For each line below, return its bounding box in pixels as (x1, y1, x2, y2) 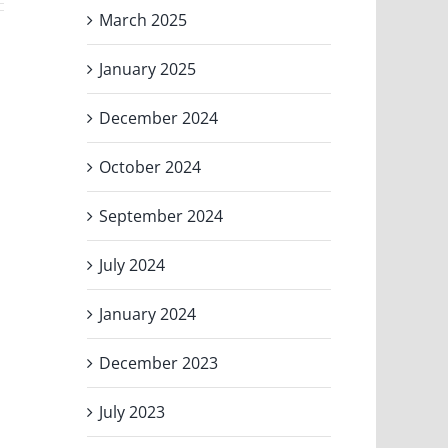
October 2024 (99, 155, 202, 178)
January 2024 (99, 302, 197, 325)
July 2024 (99, 253, 166, 276)
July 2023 (99, 400, 166, 423)
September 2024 (99, 204, 224, 227)
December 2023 (99, 351, 219, 374)
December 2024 (99, 106, 219, 129)
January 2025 (99, 57, 197, 80)
